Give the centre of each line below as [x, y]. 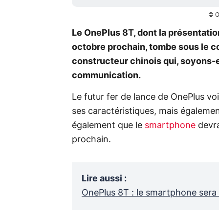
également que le [108, 126]
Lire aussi [102, 179]
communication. [106, 76]
